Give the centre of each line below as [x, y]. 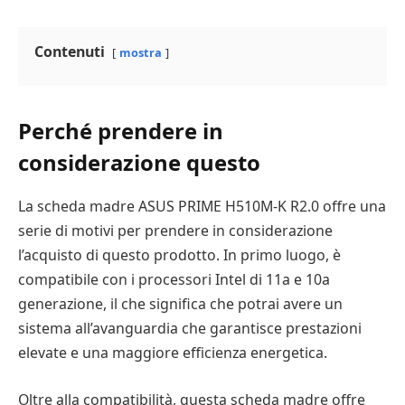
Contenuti [70, 52]
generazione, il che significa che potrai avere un [180, 304]
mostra [141, 53]
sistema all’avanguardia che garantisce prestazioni [190, 329]
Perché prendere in [121, 131]
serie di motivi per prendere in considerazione [175, 231]
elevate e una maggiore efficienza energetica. [173, 353]
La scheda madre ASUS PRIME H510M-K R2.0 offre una [202, 207]
